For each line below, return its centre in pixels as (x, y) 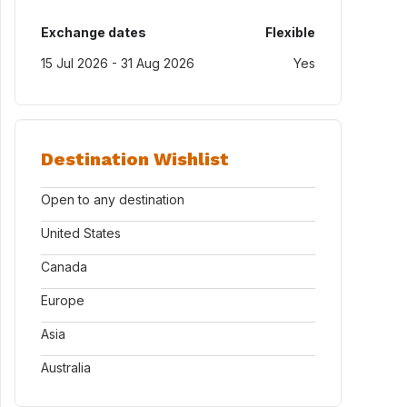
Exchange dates (94, 32)
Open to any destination (113, 199)
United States (81, 233)
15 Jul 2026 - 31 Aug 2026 (118, 63)
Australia (66, 367)
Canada (64, 267)
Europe (63, 300)
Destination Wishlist (135, 159)
